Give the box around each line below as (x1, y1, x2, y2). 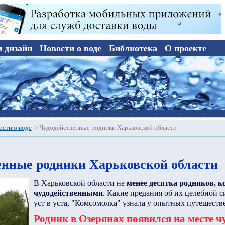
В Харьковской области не (33, 179, 127, 187)
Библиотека (109, 43, 158, 53)
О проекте (165, 43, 207, 53)
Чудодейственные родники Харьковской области (39, 124, 177, 131)
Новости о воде (40, 43, 102, 53)
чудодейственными (33, 189, 103, 197)
